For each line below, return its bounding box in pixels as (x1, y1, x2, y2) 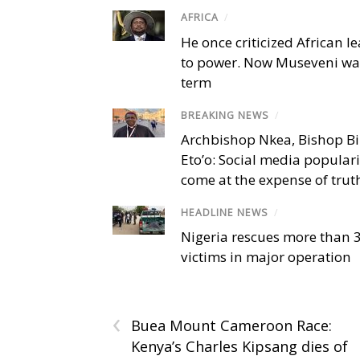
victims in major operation (181, 247, 351, 267)
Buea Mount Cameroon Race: (131, 316, 332, 336)
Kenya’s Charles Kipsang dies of (131, 337, 348, 357)
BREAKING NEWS (181, 108, 269, 122)
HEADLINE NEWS (181, 205, 268, 219)
